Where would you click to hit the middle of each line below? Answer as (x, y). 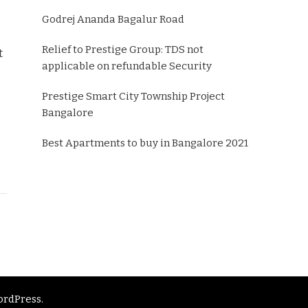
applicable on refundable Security (127, 66)
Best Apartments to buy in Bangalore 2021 (145, 143)
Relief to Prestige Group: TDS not (123, 49)
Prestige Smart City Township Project (133, 96)
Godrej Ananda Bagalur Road (113, 19)
